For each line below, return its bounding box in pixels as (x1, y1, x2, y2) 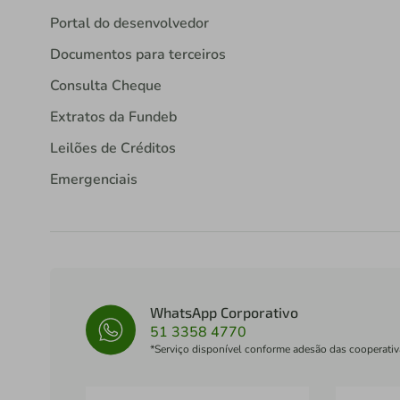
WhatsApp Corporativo (150, 304, 298, 321)
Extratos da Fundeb (50, 107, 177, 128)
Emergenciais (50, 170, 137, 190)
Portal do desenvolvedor (50, 13, 209, 34)
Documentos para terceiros (50, 45, 226, 65)
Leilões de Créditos (50, 138, 176, 159)
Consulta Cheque (50, 76, 162, 96)
